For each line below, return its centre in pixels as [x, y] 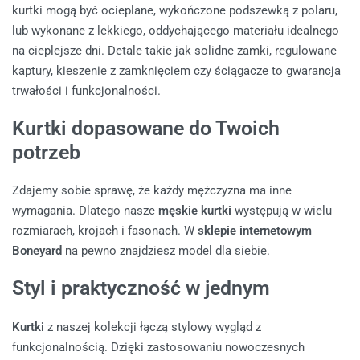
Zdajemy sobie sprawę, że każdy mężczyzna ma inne [152, 191]
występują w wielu [282, 211]
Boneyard [37, 251]
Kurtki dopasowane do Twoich [146, 128]
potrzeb [46, 152]
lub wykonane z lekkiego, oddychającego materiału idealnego [176, 30]
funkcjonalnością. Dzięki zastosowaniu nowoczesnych [158, 347]
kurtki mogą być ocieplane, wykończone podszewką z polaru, [175, 10]
